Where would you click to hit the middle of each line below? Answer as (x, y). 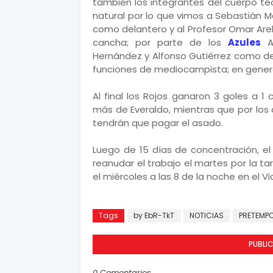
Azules (244, 42)
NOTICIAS (207, 215)
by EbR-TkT (154, 215)
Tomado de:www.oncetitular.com (175, 190)
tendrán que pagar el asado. (158, 123)
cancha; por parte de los (160, 42)
